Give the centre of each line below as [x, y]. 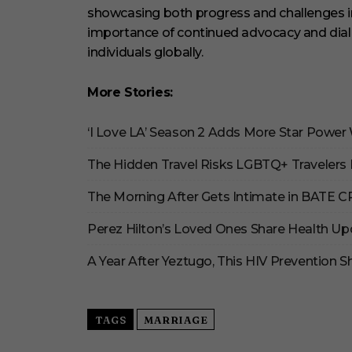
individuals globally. [145, 53]
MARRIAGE [176, 320]
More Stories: [130, 93]
